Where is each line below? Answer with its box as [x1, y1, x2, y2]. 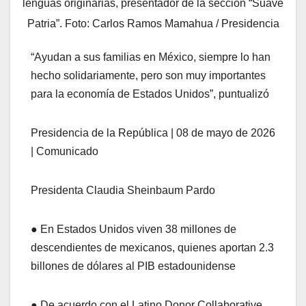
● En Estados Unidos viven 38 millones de [31, 223, 236, 235]
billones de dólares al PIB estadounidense [31, 260, 236, 272]
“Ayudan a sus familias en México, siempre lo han [31, 51, 270, 63]
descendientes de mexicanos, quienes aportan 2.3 [31, 241, 274, 253]
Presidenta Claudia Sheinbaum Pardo [31, 184, 215, 196]
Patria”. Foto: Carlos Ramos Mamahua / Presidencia [27, 17, 279, 29]
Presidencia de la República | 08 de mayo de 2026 [31, 126, 275, 139]
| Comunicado [31, 145, 98, 157]
